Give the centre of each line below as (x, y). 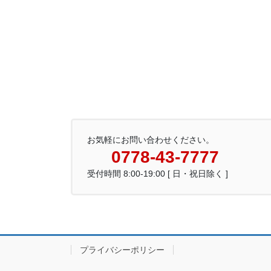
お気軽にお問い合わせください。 (151, 139)
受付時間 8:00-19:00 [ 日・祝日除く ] (158, 173)
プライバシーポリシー (122, 250)
